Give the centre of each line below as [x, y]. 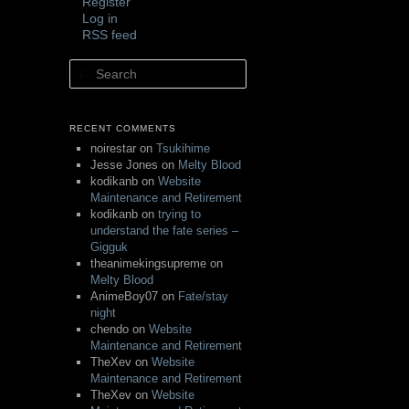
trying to [179, 214]
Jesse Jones [124, 164]
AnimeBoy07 [124, 296]
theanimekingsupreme [148, 263]
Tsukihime [183, 148]
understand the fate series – [164, 230]
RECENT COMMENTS [123, 128]
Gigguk [109, 246]
